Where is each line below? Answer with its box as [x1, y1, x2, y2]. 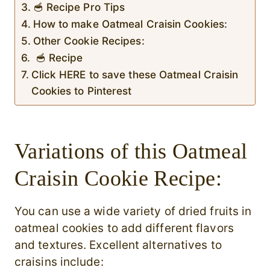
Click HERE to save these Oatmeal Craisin [31, 68, 239, 81]
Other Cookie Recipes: [33, 34, 145, 48]
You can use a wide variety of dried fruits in [14, 204, 252, 219]
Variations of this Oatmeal [14, 139, 248, 164]
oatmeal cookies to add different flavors [14, 221, 234, 236]
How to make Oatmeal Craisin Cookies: [33, 17, 228, 31]
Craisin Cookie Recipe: [14, 166, 222, 191]
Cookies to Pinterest [31, 84, 132, 98]
